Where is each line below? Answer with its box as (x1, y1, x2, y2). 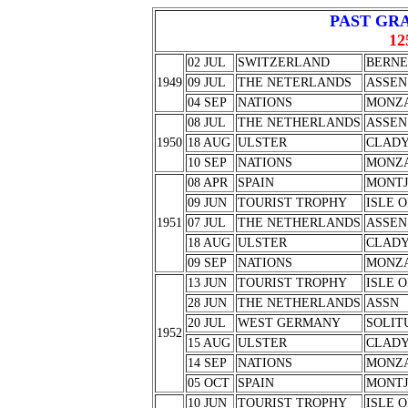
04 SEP (187, 96, 227, 109)
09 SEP (187, 256, 227, 270)
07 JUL (187, 216, 226, 229)
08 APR (187, 176, 228, 189)
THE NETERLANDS (237, 76, 352, 89)
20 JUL (187, 316, 226, 330)
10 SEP (187, 156, 227, 169)
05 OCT (187, 376, 229, 390)
